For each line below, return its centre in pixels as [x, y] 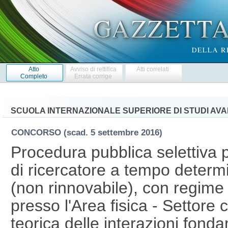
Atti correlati [153, 69]
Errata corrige [93, 76]
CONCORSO [37, 132]
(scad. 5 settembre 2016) [115, 132]
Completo [34, 76]
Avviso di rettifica [93, 69]
